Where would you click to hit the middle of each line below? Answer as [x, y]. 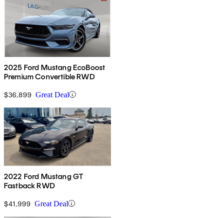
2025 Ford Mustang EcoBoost [55, 67]
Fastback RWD [29, 185]
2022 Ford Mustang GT [44, 176]
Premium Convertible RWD [49, 76]
